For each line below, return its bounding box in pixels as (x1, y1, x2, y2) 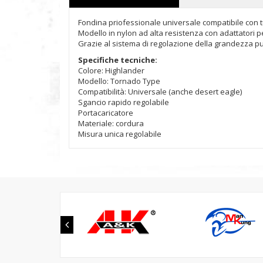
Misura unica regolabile (78, 129, 161, 139)
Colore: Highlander (78, 65, 144, 76)
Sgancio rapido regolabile (78, 97, 169, 107)
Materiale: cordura (78, 118, 144, 129)
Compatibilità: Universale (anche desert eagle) (78, 86, 242, 97)
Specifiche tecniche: (78, 55, 157, 65)
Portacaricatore (78, 107, 133, 118)
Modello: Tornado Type (78, 76, 160, 86)
